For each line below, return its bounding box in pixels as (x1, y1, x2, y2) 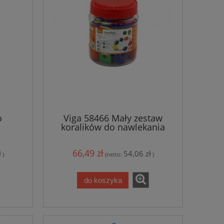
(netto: (104, 150, 123, 158)
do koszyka (83, 175, 122, 184)
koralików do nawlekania (61, 120, 165, 133)
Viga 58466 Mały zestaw (63, 111, 162, 124)
